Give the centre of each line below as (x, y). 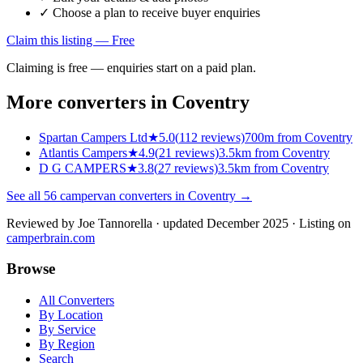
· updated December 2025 (220, 223)
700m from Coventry (299, 137)
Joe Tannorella (115, 223)
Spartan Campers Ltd (93, 137)
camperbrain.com (51, 237)
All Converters (77, 301)
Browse (31, 269)
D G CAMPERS (83, 168)
